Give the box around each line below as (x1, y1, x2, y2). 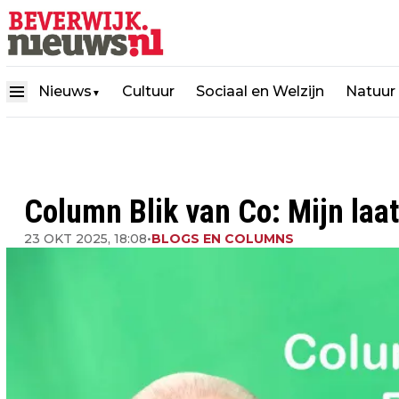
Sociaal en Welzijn (196, 82, 324, 100)
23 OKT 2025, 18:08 (24, 231, 147, 247)
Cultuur (122, 82, 175, 100)
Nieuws (38, 82, 92, 100)
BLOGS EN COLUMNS (151, 231, 294, 247)
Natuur (346, 82, 395, 100)
